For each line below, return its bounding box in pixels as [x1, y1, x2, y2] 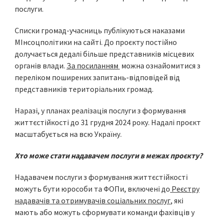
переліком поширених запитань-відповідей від [15, 72, 180, 83]
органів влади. [15, 61, 66, 71]
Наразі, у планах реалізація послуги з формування [15, 106, 186, 116]
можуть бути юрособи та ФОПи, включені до [15, 184, 170, 194]
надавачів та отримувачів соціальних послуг [15, 196, 171, 206]
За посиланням [66, 61, 120, 71]
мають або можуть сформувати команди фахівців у [15, 207, 195, 218]
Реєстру [170, 184, 199, 194]
